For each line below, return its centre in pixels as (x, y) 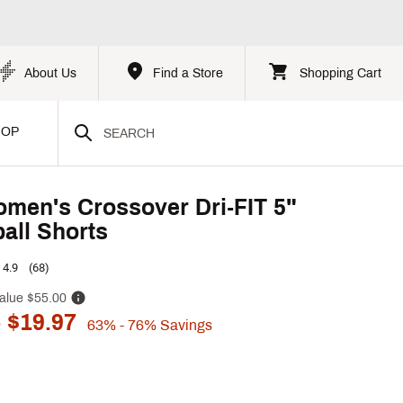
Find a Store (188, 73)
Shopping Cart (340, 73)
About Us (50, 73)
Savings (184, 325)
